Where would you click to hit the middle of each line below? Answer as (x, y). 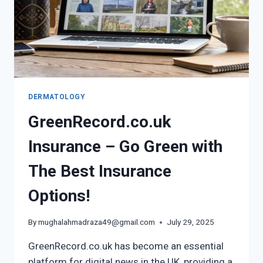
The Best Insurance (100, 171)
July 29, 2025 (191, 222)
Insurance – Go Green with (125, 146)
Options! (59, 195)
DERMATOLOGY (57, 97)
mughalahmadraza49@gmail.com (97, 222)
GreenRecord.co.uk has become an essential (126, 246)
